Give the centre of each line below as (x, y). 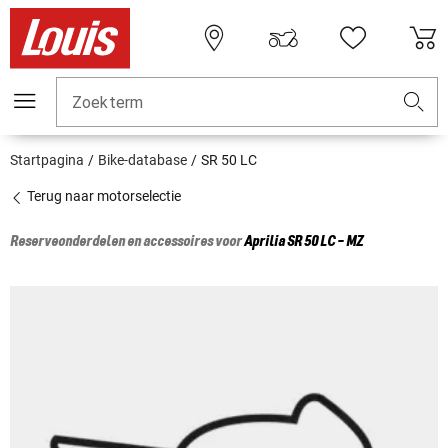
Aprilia (264, 242)
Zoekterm (108, 103)
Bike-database (142, 160)
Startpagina (47, 160)
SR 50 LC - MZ (325, 242)
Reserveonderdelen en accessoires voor (127, 242)
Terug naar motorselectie (102, 196)
